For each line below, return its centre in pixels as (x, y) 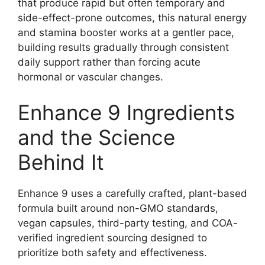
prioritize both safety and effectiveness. (112, 252)
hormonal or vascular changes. (91, 77)
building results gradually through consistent (123, 48)
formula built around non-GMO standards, (118, 208)
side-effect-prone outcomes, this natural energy (132, 18)
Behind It (61, 162)
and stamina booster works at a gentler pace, (126, 33)
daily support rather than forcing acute (109, 62)
